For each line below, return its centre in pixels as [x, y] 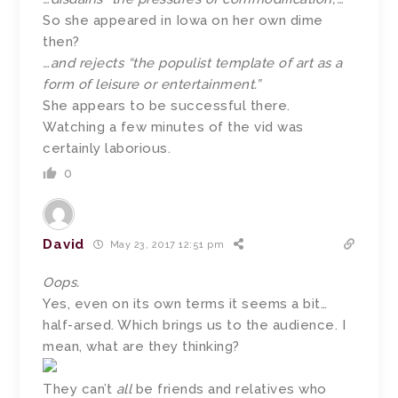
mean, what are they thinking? [141, 346]
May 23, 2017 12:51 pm [166, 245]
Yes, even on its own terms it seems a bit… [185, 303]
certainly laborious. [107, 148]
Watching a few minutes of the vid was [173, 127]
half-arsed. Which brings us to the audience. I [195, 325]
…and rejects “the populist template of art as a [193, 63]
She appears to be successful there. [167, 105]
